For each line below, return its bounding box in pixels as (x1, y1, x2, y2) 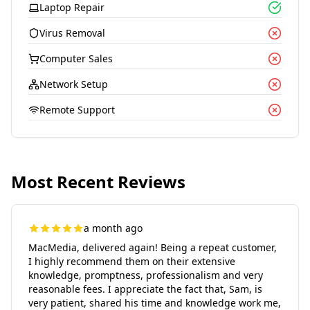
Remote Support (39, 103, 115, 116)
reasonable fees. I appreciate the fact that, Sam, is (28, 282, 262, 295)
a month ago (84, 221, 143, 235)
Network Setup (39, 77, 108, 91)
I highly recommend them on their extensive (28, 255, 235, 268)
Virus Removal (39, 26, 105, 39)
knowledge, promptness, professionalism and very (28, 268, 263, 282)
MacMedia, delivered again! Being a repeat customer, (28, 241, 277, 254)
